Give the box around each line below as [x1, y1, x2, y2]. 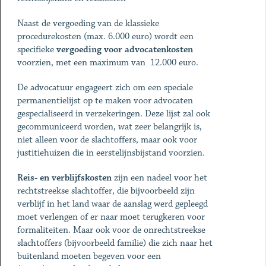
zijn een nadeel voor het [111, 172, 207, 183]
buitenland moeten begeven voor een [17, 251, 161, 262]
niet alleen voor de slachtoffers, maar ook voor [17, 134, 197, 145]
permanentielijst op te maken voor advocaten [17, 95, 193, 106]
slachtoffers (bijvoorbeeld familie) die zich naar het [17, 237, 213, 249]
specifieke [17, 44, 56, 55]
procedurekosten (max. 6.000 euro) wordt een [17, 31, 194, 42]
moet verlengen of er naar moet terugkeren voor [17, 211, 205, 223]
